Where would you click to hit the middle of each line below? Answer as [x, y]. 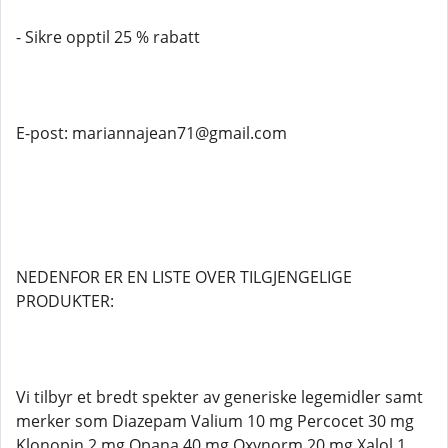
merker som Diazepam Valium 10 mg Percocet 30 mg [215, 421]
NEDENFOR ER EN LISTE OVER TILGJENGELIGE [184, 277]
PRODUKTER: [65, 301]
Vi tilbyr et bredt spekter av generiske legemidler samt [219, 397]
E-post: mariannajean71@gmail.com [151, 133]
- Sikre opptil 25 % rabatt [108, 37]
